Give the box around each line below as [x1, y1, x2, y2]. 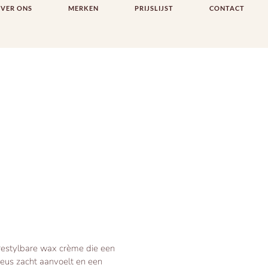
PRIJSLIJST [135, 4, 174, 12]
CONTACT [209, 4, 245, 12]
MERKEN [68, 4, 99, 12]
